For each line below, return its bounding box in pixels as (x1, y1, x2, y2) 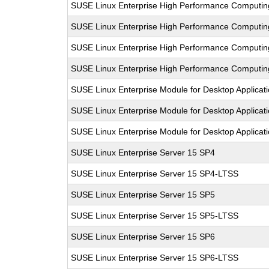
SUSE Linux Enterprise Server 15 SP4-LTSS (71, 169, 239, 178)
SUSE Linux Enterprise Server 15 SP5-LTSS (71, 211, 239, 220)
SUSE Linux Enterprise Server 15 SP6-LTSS (71, 253, 239, 262)
